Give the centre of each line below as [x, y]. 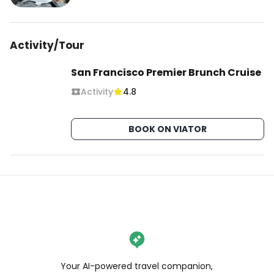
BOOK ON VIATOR [168, 129]
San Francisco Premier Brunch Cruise [166, 72]
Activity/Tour [47, 45]
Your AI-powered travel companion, [137, 266]
